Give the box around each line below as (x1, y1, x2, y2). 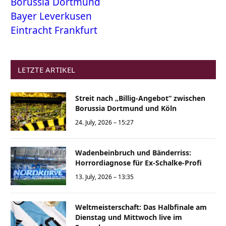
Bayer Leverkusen (11, 10, 92, 23)
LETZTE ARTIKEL (18, 65, 76, 75)
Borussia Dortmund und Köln (75, 103, 177, 114)
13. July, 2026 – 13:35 (75, 173, 134, 182)
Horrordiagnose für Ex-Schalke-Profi (75, 158, 202, 168)
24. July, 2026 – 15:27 (75, 118, 134, 127)
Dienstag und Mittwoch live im (75, 212, 182, 222)
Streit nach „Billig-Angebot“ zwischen (75, 93, 205, 103)
